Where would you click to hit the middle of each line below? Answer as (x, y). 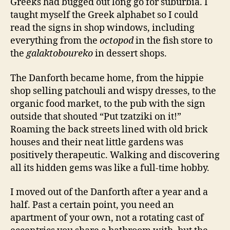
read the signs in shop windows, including (102, 28)
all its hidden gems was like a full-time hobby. (110, 168)
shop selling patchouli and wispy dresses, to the (113, 91)
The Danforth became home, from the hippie (107, 78)
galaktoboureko (60, 54)
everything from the (55, 41)
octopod (117, 41)
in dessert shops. (130, 54)
